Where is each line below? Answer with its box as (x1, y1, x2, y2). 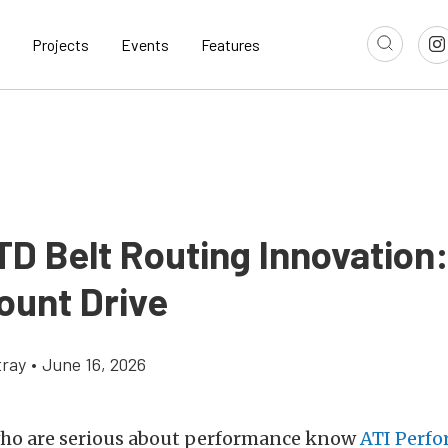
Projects (32, 35, 89, 55)
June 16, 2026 (42, 353, 146, 376)
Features (201, 35, 260, 55)
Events (121, 35, 169, 55)
